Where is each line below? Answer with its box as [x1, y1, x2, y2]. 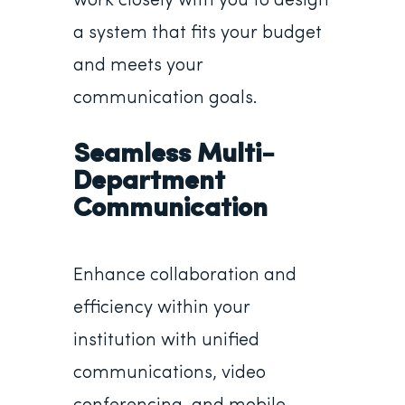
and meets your [72, 57, 203, 75]
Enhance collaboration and [72, 267, 297, 285]
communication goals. [72, 89, 258, 108]
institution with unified [72, 332, 259, 350]
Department [72, 168, 224, 196]
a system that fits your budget [72, 24, 322, 42]
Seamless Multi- [72, 141, 275, 169]
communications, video [72, 364, 266, 382]
